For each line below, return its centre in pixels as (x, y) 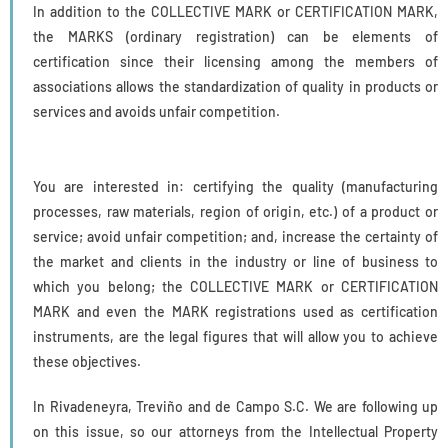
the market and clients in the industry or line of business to (235, 261)
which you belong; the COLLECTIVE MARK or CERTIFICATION (235, 286)
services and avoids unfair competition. (156, 111)
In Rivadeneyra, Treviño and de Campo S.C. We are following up (235, 406)
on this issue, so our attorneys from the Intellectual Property (235, 431)
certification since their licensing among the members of (235, 61)
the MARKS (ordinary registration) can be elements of (235, 36)
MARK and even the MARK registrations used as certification (235, 311)
